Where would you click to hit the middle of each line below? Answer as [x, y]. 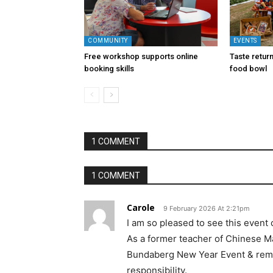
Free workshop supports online [141, 57]
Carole [141, 208]
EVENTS [245, 41]
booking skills [109, 69]
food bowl [248, 69]
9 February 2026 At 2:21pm [207, 209]
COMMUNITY [108, 41]
